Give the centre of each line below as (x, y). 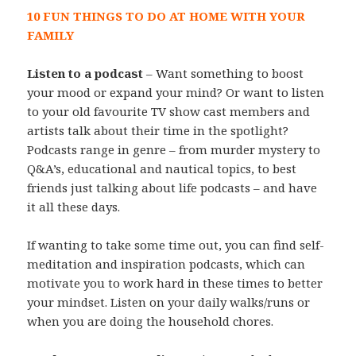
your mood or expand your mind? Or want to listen (176, 92)
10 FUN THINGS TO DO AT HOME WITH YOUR (166, 15)
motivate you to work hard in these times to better (175, 282)
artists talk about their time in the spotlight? (158, 130)
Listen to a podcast (85, 73)
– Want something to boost (224, 73)
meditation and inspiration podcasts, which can (166, 263)
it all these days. (74, 206)
